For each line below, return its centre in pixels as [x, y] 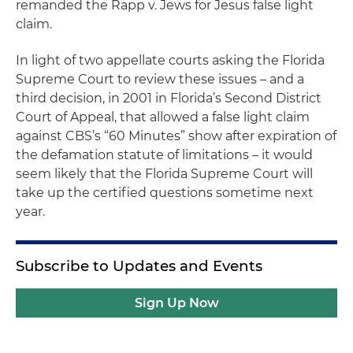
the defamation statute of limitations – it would [164, 155]
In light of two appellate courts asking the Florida [170, 60]
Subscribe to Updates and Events [139, 266]
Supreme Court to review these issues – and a [160, 79]
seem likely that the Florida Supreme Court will [164, 174]
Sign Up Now [176, 303]
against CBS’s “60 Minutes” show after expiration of [176, 136]
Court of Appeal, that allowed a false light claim [163, 117]
